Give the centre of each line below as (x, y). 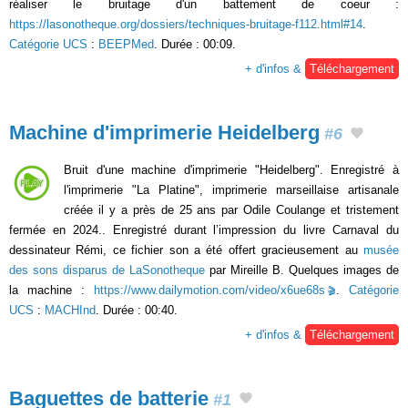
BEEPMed (126, 44)
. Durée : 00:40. (137, 310)
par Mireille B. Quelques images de (302, 270)
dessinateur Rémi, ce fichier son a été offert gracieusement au (186, 250)
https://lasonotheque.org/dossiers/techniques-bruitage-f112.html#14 (186, 24)
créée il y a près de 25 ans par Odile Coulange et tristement (231, 209)
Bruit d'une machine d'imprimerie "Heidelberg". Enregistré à (231, 169)
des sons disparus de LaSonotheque (107, 270)
